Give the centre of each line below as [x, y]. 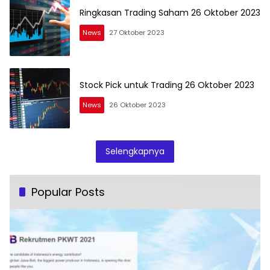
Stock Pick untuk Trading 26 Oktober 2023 [167, 85]
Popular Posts [68, 192]
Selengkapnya [135, 151]
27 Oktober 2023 [137, 33]
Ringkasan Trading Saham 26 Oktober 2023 [170, 13]
